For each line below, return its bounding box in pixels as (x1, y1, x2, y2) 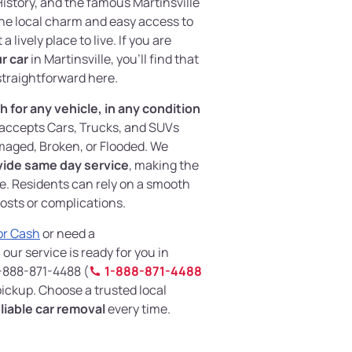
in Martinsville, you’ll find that (28, 50, 199, 68)
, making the (129, 156, 199, 174)
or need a (40, 225, 95, 243)
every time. (105, 300, 170, 318)
